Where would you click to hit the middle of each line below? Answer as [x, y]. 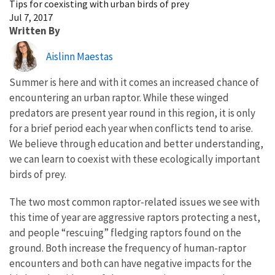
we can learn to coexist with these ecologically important [135, 159]
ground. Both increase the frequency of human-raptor [128, 248]
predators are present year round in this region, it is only [132, 113]
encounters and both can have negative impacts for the [130, 263]
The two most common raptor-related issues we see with [134, 202]
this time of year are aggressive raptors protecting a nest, [135, 217]
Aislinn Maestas [79, 56]
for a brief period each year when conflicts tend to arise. [131, 128]
